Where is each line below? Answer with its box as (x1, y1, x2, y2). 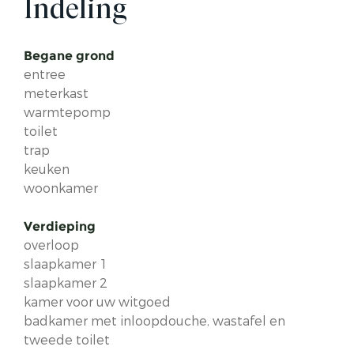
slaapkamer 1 (24, 256, 107, 273)
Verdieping (24, 219, 96, 235)
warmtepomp (24, 104, 111, 122)
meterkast (24, 85, 88, 103)
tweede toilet (24, 332, 110, 349)
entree (24, 66, 66, 84)
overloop (24, 237, 79, 254)
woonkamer (24, 180, 98, 198)
